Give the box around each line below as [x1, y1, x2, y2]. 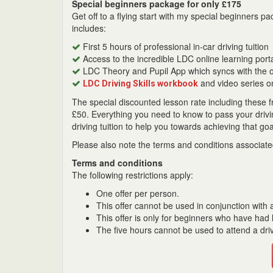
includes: [72, 22, 106, 34]
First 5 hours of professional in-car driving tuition [80, 40, 269, 52]
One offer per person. [96, 187, 179, 199]
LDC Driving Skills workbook [83, 79, 198, 88]
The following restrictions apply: [72, 169, 193, 181]
